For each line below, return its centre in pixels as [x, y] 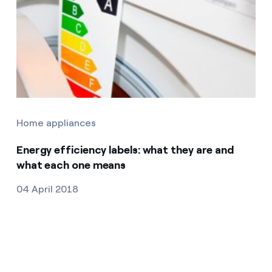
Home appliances [56, 123]
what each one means [71, 165]
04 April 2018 [47, 189]
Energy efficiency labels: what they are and [125, 150]
